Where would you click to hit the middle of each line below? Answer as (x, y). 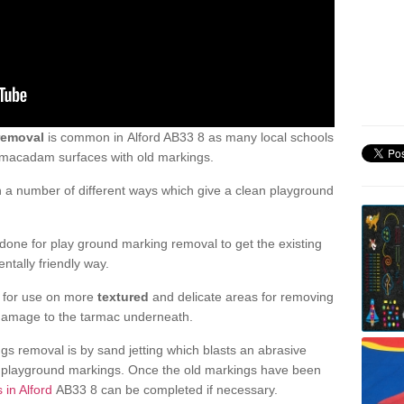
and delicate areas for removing (241, 296)
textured (123, 296)
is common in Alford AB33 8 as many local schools (189, 137)
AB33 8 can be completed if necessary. (165, 389)
